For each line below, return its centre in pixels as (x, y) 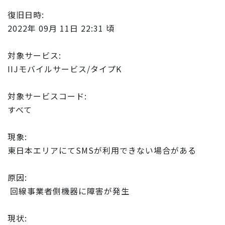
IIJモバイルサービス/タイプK (65, 69)
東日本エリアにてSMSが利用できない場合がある (102, 150)
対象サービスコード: (47, 96)
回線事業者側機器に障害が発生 (69, 191)
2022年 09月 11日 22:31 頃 (61, 28)
